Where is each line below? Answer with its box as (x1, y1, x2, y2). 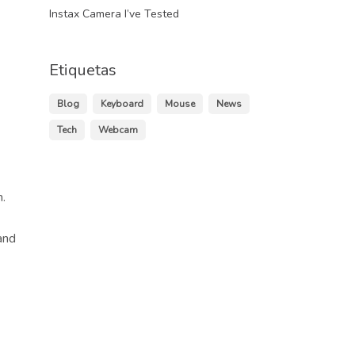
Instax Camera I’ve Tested (49, 6, 179, 21)
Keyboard (101, 97, 143, 110)
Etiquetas (49, 59, 116, 81)
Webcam (98, 123, 138, 136)
